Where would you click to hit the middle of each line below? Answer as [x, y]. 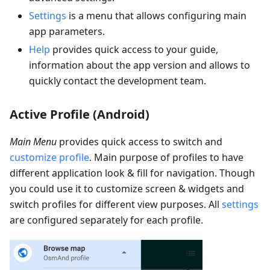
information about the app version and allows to [140, 65]
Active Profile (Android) [80, 115]
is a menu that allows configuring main [156, 16]
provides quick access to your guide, [134, 50]
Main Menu [33, 142]
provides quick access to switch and [140, 142]
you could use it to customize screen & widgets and [127, 189]
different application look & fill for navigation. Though [132, 173]
